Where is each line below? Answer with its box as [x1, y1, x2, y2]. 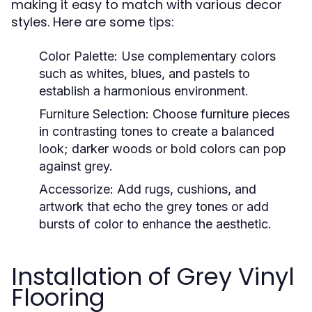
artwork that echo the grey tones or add [39, 199, 269, 214]
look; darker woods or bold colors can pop [39, 141, 286, 156]
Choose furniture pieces [149, 107, 290, 121]
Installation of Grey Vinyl [11, 260, 295, 293]
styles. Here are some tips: [11, 13, 174, 31]
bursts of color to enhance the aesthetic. [39, 217, 272, 231]
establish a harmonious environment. [39, 84, 249, 98]
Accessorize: [39, 182, 114, 196]
